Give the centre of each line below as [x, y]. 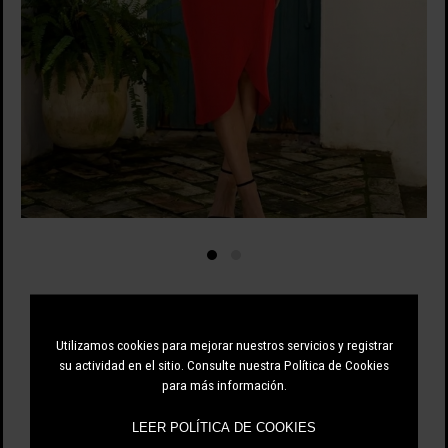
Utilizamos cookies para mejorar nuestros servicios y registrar [224, 344]
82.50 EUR [171, 312]
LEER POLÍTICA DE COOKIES [224, 427]
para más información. [224, 384]
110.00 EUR [264, 316]
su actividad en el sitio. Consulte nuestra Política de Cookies [224, 364]
